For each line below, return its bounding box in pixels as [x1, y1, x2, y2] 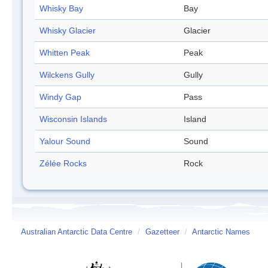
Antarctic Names [192, 228, 250, 237]
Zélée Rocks [39, 159, 87, 169]
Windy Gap [39, 92, 81, 102]
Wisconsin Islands [39, 114, 107, 124]
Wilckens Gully [39, 70, 95, 80]
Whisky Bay [39, 4, 83, 14]
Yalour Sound [39, 136, 90, 147]
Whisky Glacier [39, 26, 96, 36]
